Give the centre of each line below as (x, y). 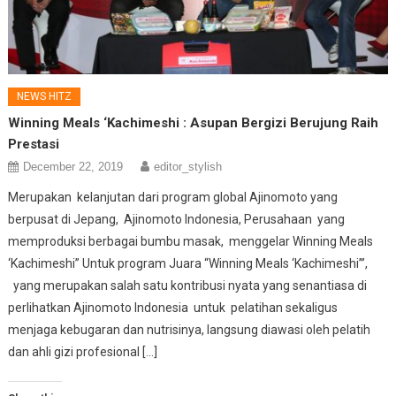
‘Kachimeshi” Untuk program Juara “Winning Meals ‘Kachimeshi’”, (188, 263)
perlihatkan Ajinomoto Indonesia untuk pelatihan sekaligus (173, 307)
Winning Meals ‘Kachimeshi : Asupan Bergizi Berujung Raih (194, 122)
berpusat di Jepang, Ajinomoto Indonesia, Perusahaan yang (177, 219)
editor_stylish (188, 166)
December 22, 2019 (73, 166)
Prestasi (34, 144)
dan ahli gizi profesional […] (83, 351)
